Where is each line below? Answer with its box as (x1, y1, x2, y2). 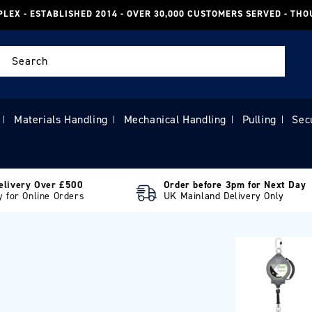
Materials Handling (14, 112, 108, 127)
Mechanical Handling (123, 112, 226, 127)
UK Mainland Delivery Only (163, 189, 284, 203)
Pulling (242, 112, 276, 127)
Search (12, 53, 49, 68)
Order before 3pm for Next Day (163, 178, 306, 192)
